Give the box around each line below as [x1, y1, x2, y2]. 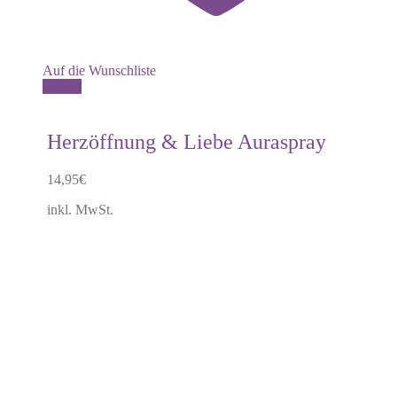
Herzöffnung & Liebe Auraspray [47, 129, 326, 153]
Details [43, 78, 82, 94]
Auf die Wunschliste [43, 62, 156, 78]
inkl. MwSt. [47, 201, 113, 217]
